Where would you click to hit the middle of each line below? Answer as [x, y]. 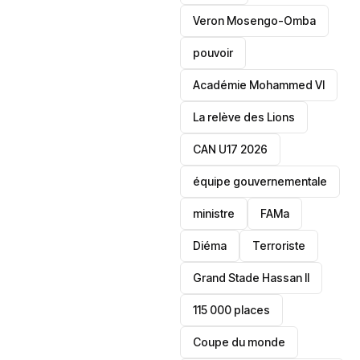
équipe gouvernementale [260, 181]
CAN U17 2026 [231, 149]
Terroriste [279, 245]
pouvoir [213, 53]
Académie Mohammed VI [259, 85]
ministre [214, 213]
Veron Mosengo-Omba [255, 20]
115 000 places [232, 310]
